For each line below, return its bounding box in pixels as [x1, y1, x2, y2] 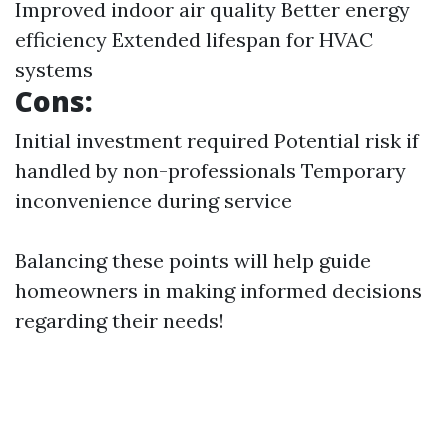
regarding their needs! [15, 308, 224, 334]
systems [15, 57, 93, 83]
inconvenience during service [15, 188, 292, 214]
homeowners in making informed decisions [15, 278, 422, 304]
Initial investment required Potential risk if [15, 128, 419, 154]
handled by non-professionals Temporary [15, 158, 406, 184]
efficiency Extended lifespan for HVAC [15, 27, 373, 53]
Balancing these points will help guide [15, 248, 371, 274]
